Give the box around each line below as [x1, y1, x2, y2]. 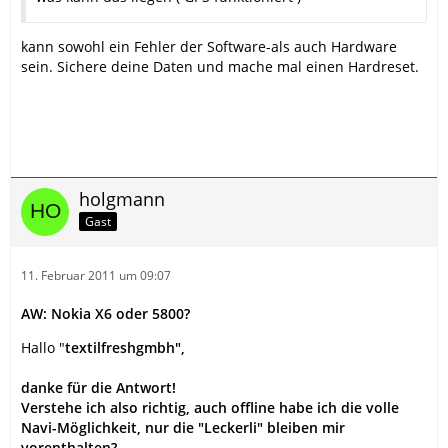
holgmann [79, 186, 165, 211]
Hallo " [21, 337, 65, 357]
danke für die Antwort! [21, 377, 176, 397]
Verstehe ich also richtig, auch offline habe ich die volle [21, 397, 399, 417]
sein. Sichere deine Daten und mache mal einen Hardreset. [21, 56, 419, 76]
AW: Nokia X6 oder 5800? [21, 303, 190, 323]
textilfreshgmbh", [65, 337, 185, 357]
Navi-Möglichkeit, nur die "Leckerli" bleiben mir [21, 417, 345, 437]
